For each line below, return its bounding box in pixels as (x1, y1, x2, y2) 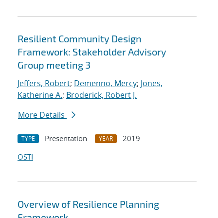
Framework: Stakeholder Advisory (18, 46, 166, 58)
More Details (18, 109, 67, 121)
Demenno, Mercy (74, 78, 137, 89)
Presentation (45, 133, 87, 144)
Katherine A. (18, 90, 62, 101)
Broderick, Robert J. (66, 90, 137, 101)
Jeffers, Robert (18, 78, 70, 89)
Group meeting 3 (18, 59, 91, 71)
